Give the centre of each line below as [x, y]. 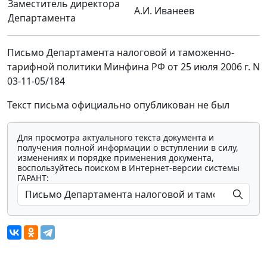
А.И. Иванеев [164, 11]
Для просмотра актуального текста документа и [116, 138]
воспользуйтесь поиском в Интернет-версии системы [128, 168]
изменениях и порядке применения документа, [116, 158]
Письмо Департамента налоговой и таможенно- [121, 53]
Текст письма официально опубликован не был [118, 105]
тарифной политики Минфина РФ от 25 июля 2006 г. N [133, 67]
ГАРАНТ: [33, 178]
